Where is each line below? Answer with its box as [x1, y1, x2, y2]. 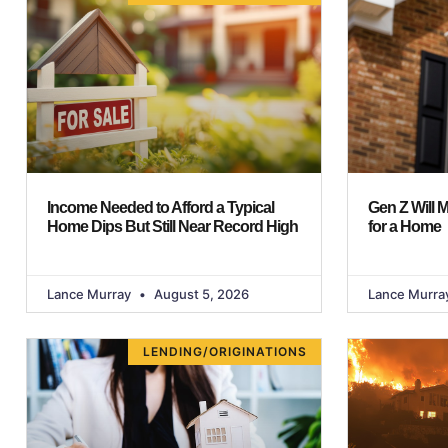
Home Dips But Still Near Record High [47, 217, 298, 235]
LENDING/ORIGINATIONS [142, 343, 307, 359]
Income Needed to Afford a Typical [47, 198, 274, 216]
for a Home [368, 217, 445, 235]
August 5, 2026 [151, 285, 249, 302]
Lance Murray [47, 285, 134, 302]
